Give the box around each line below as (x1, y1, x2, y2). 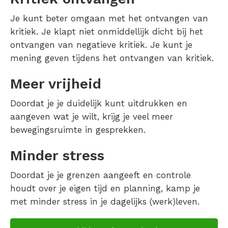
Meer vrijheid (10, 75, 101, 92)
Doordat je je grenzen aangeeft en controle (10, 169, 191, 180)
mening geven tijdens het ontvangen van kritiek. (10, 52, 214, 63)
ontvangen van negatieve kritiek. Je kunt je (10, 39, 192, 50)
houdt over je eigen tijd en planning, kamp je (10, 183, 200, 193)
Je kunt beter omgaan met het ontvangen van (10, 13, 208, 23)
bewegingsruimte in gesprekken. (10, 124, 146, 135)
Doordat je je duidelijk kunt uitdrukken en (10, 98, 187, 108)
